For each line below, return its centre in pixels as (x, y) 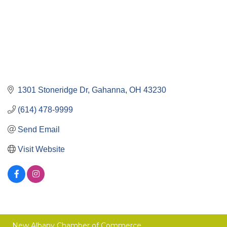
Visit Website (41, 149)
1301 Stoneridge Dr (53, 90)
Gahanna (108, 90)
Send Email (39, 129)
